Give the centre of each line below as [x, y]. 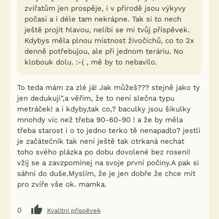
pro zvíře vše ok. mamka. [62, 184]
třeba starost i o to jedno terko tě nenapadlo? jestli [109, 131]
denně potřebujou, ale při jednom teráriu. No [104, 51]
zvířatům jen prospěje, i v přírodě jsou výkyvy [105, 8]
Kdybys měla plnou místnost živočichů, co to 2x [109, 41]
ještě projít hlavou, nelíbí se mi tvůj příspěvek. [107, 30]
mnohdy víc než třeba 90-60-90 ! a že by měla [100, 120]
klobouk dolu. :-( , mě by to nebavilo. [91, 62]
